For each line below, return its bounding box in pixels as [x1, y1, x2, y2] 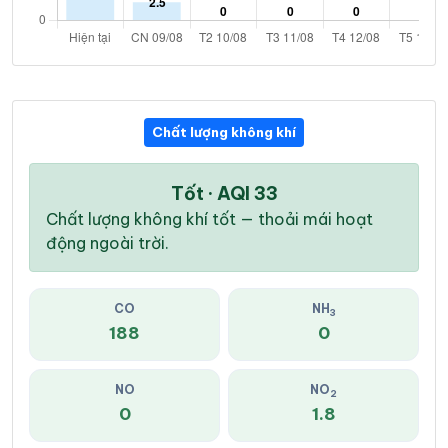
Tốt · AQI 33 [170, 182, 278, 206]
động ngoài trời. [46, 233, 169, 254]
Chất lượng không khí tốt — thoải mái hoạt [46, 209, 373, 230]
